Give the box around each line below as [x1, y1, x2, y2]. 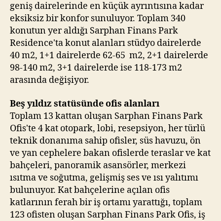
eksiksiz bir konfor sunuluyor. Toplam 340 [10, 13, 185, 24]
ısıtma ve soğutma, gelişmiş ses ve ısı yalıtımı [10, 172, 198, 184]
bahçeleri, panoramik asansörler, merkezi [10, 159, 186, 171]
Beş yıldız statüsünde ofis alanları [10, 98, 159, 110]
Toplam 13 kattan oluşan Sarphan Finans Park [10, 110, 203, 122]
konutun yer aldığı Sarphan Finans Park [10, 25, 178, 37]
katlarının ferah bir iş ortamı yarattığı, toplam [10, 196, 202, 208]
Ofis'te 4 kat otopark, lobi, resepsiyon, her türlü [10, 122, 205, 134]
